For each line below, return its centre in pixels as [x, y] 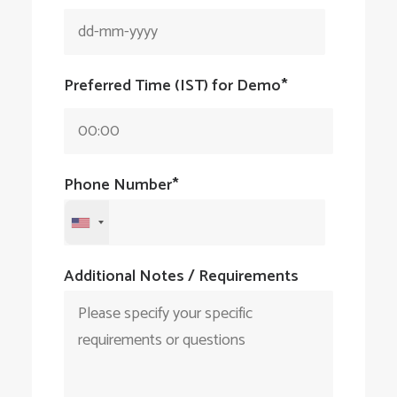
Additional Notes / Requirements [181, 276]
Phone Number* [121, 185]
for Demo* [248, 86]
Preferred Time [119, 86]
